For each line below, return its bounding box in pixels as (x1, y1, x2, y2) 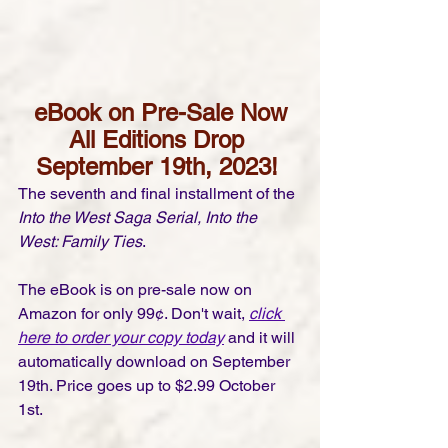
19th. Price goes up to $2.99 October (18, 376, 279, 396)
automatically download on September (18, 352, 294, 372)
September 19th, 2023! (35, 153, 285, 181)
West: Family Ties (18, 232, 142, 252)
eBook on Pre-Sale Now (33, 99, 287, 127)
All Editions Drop (69, 126, 251, 154)
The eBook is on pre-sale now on (18, 280, 256, 300)
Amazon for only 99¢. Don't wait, (18, 304, 249, 324)
